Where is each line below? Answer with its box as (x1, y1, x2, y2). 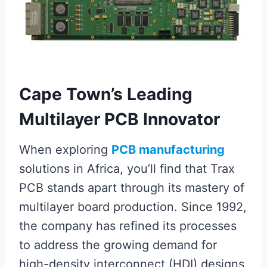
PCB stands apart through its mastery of (19, 181, 244, 195)
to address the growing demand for (19, 238, 217, 253)
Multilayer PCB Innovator (19, 109, 220, 130)
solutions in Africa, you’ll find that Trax (19, 162, 235, 176)
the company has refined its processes (19, 219, 237, 234)
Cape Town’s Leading (19, 84, 193, 105)
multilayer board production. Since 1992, (19, 200, 247, 215)
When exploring (19, 142, 111, 157)
